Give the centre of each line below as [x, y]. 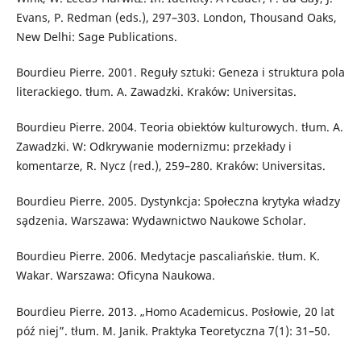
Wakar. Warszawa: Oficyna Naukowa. [115, 276]
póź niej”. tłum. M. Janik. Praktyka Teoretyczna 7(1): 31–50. [173, 330]
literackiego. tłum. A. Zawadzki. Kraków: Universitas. [156, 92]
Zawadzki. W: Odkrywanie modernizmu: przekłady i [154, 147]
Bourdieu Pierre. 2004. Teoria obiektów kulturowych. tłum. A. [179, 127]
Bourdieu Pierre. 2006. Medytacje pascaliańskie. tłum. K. [168, 256]
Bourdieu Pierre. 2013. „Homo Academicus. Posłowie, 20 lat [175, 311]
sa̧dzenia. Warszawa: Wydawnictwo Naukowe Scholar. [161, 221]
